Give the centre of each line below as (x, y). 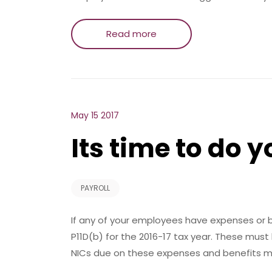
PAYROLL (95, 188)
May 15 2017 (95, 115)
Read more (131, 34)
